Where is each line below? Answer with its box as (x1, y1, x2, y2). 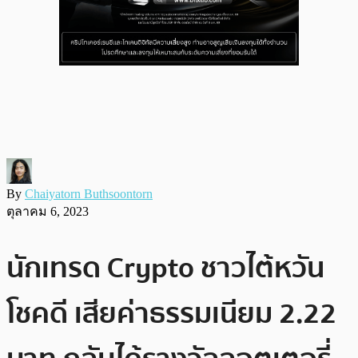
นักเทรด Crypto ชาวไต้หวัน (6, 245, 324, 291)
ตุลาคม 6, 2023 (6, 204, 89, 218)
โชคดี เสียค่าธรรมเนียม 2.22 (6, 290, 336, 336)
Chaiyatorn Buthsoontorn (25, 186, 153, 201)
